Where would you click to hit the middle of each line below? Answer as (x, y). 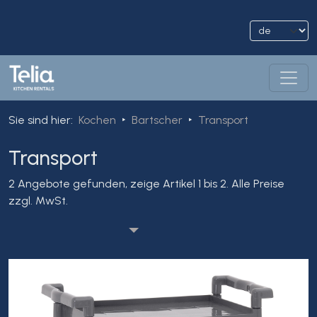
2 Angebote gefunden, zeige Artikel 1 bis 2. (119, 184)
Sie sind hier (40, 120)
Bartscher (157, 120)
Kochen (97, 120)
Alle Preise (258, 184)
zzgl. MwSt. (38, 201)
